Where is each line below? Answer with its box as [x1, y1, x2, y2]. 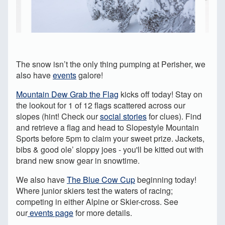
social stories [100, 110, 147, 123]
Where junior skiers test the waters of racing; [16, 185, 173, 197]
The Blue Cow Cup [67, 174, 135, 186]
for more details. [73, 207, 132, 219]
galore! [76, 69, 103, 81]
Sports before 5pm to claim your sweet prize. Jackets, [16, 133, 204, 145]
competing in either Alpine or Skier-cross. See [16, 196, 178, 208]
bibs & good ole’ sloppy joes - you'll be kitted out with [16, 144, 203, 156]
